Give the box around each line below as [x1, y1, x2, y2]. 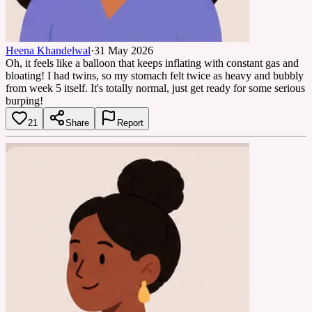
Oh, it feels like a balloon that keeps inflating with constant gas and [6, 56, 299, 69]
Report [117, 117, 143, 128]
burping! [6, 94, 43, 107]
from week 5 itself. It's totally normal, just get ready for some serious [6, 81, 305, 94]
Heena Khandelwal [6, 44, 91, 56]
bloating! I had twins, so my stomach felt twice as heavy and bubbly [6, 69, 304, 81]
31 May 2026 [94, 44, 153, 56]
